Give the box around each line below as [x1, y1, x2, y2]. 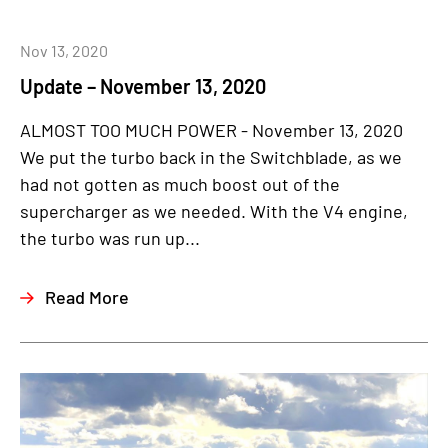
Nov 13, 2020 [20, 40, 108, 60]
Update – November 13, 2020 [20, 73, 266, 98]
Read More [45, 285, 129, 308]
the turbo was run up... [20, 226, 200, 249]
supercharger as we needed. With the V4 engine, [20, 199, 408, 222]
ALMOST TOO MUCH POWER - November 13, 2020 [20, 118, 403, 141]
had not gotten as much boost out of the [20, 172, 340, 195]
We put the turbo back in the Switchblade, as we [20, 145, 402, 168]
